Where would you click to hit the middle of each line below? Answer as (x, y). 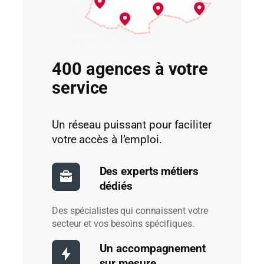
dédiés (116, 186)
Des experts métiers (149, 171)
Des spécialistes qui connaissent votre (130, 211)
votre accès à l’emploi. (107, 140)
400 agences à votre (130, 70)
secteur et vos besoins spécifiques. (123, 224)
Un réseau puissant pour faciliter (132, 125)
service (80, 88)
